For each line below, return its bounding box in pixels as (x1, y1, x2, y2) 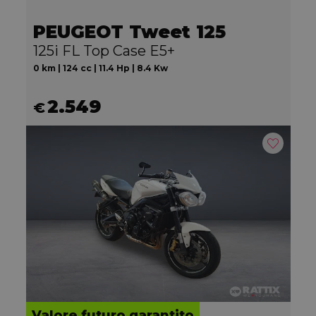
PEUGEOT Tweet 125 (32, 21, 226, 43)
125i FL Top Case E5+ (32, 42, 175, 60)
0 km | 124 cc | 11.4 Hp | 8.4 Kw (32, 63, 168, 74)
